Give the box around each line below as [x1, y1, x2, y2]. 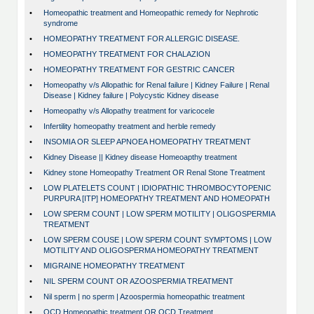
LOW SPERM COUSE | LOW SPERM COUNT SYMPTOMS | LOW [43, 235, 271, 245]
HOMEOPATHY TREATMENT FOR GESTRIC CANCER [43, 65, 235, 74]
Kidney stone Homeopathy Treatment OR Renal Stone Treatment [43, 168, 265, 177]
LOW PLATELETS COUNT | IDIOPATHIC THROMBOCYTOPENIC [43, 184, 271, 193]
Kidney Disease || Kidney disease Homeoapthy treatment [43, 153, 237, 162]
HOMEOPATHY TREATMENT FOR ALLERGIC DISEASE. [43, 34, 240, 43]
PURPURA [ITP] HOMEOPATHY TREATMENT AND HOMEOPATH [43, 194, 270, 203]
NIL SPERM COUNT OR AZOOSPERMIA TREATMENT [43, 277, 233, 286]
